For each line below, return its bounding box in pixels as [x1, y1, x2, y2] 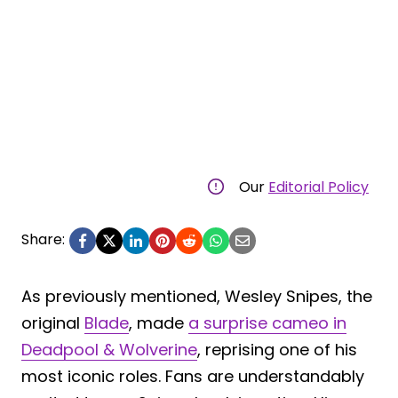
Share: [21, 228, 65, 250]
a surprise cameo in [188, 311, 346, 334]
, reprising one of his [197, 338, 357, 361]
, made [129, 311, 188, 334]
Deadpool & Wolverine [21, 338, 197, 361]
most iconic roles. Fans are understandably [21, 364, 364, 387]
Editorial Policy [268, 176, 369, 197]
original [21, 311, 84, 334]
